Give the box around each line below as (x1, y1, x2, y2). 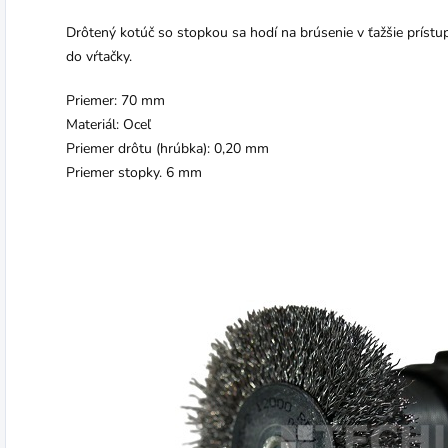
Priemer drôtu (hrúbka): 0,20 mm (66, 139, 269, 158)
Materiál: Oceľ (66, 115, 151, 134)
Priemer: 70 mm (66, 91, 165, 110)
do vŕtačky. (66, 47, 132, 66)
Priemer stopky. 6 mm (66, 163, 202, 182)
